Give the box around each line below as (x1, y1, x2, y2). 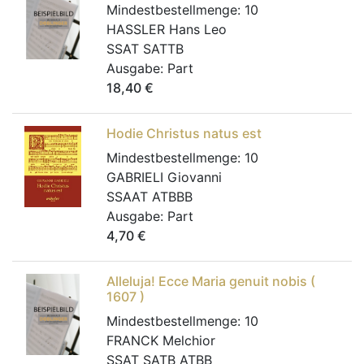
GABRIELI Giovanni (106, 169, 222, 185)
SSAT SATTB (106, 41, 184, 57)
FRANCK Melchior (106, 332, 215, 349)
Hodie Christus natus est (106, 125, 262, 141)
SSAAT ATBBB (106, 188, 193, 205)
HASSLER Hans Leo (106, 21, 227, 37)
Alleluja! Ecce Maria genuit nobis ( (106, 273, 315, 289)
